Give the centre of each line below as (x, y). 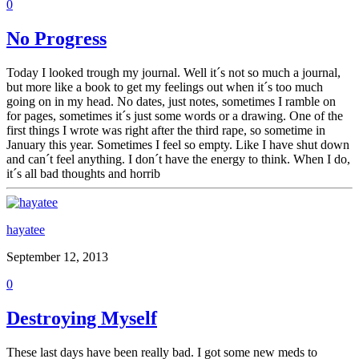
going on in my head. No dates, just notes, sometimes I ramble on (171, 102)
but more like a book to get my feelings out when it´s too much (165, 87)
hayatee (26, 230)
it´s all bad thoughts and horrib (83, 174)
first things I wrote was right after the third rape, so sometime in (166, 131)
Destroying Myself (82, 319)
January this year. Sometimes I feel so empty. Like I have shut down (178, 145)
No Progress (56, 39)
